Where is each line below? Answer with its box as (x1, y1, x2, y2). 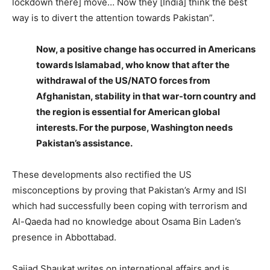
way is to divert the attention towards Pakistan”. (12, 11, 215, 24)
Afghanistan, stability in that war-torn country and (36, 90, 256, 102)
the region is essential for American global (36, 105, 220, 118)
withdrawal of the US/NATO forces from (36, 74, 210, 86)
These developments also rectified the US (12, 168, 192, 180)
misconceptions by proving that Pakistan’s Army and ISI (12, 184, 246, 196)
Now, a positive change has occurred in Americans (36, 43, 256, 55)
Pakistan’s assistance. (36, 137, 133, 149)
